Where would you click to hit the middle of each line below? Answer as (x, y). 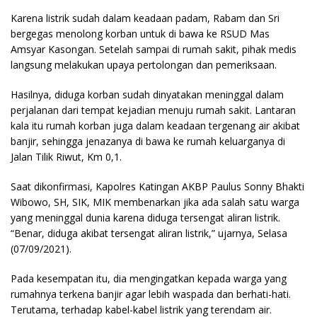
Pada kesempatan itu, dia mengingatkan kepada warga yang (149, 279)
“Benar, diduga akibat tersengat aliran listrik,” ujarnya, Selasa (149, 234)
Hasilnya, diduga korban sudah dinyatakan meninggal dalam (147, 95)
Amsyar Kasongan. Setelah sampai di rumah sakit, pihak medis (154, 50)
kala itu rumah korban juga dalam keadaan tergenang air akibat (155, 126)
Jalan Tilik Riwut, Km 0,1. (66, 157)
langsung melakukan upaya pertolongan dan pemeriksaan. (144, 65)
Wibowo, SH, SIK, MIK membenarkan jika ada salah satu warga (155, 202)
